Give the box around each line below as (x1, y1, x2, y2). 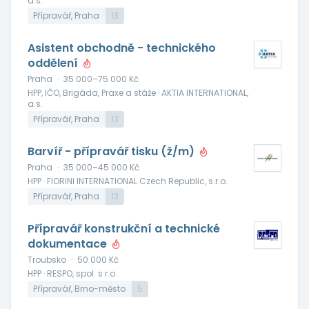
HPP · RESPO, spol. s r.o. (28, 268, 117, 279)
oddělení (28, 55, 81, 71)
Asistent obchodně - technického (28, 40, 216, 56)
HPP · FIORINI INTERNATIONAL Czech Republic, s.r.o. (28, 175, 228, 187)
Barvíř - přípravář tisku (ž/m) (28, 143, 197, 159)
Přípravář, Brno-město (33, 283, 126, 295)
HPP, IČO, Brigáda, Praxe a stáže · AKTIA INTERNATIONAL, (28, 87, 248, 99)
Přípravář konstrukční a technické (28, 221, 220, 237)
